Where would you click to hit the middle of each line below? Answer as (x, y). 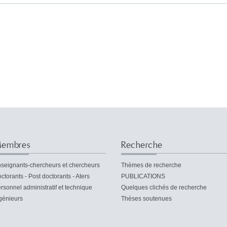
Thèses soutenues (146, 198)
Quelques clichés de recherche (164, 187)
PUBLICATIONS (143, 176)
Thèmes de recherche (151, 165)
